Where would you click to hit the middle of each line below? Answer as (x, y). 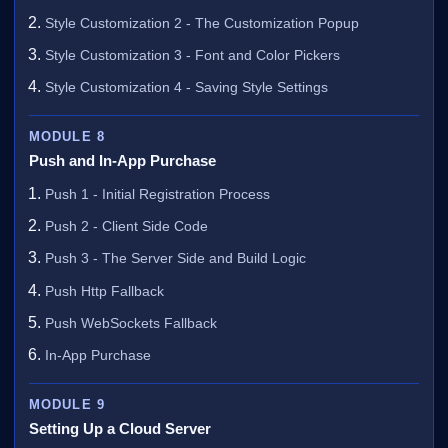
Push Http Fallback (105, 290)
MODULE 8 (67, 137)
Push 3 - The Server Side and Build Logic (176, 258)
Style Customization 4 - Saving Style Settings (187, 87)
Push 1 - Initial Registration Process (158, 193)
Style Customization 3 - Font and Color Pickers (193, 55)
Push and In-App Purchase (123, 160)
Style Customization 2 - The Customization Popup (202, 23)
